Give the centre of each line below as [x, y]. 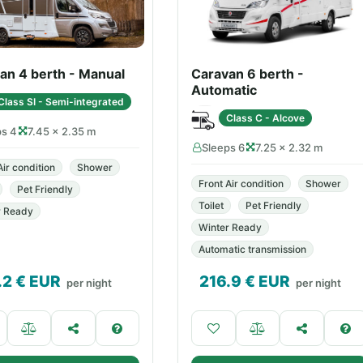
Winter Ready [230, 227]
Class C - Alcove [265, 117]
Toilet [211, 205]
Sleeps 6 [223, 147]
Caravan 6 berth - [248, 74]
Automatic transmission [252, 249]
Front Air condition [241, 184]
